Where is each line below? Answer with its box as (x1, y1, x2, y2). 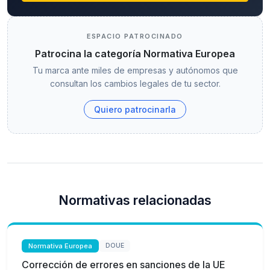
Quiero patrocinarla (94, 104, 176, 115)
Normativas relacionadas (58, 192, 212, 208)
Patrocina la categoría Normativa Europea (35, 47, 235, 60)
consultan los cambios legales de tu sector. (49, 78, 221, 89)
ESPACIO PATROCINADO (87, 31, 183, 40)
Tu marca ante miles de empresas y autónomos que (32, 64, 238, 75)
